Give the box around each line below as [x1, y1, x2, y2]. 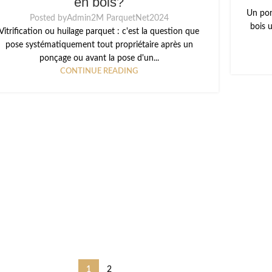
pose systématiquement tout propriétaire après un [5, 41, 193, 50]
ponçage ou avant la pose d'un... [39, 54, 159, 63]
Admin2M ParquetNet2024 [66, 14, 169, 23]
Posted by [29, 14, 67, 23]
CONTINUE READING [60, 67, 138, 75]
